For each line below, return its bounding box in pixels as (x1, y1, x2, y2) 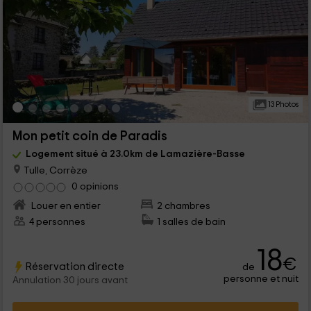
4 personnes (28, 217, 85, 227)
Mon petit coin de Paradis (12, 129, 167, 143)
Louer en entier (28, 201, 101, 211)
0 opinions (71, 181, 119, 192)
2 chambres (157, 201, 211, 211)
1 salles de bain (157, 217, 226, 227)
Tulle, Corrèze (21, 165, 87, 176)
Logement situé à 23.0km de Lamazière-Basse (25, 148, 245, 159)
